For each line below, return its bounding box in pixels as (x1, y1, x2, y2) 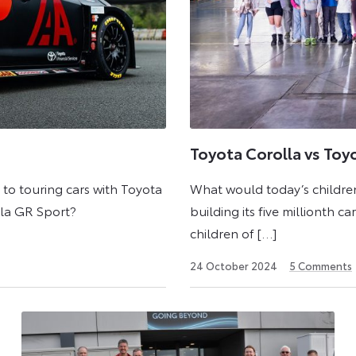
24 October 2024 (190, 257, 277, 273)
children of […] (190, 222, 277, 242)
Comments (296, 257, 352, 273)
